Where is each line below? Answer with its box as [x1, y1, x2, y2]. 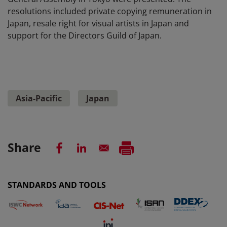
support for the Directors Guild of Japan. [8, 30, 162, 42]
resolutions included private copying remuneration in [8, 6, 212, 17]
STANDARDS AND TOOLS [8, 179, 106, 191]
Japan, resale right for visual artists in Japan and [8, 18, 189, 29]
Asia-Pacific [16, 93, 62, 104]
